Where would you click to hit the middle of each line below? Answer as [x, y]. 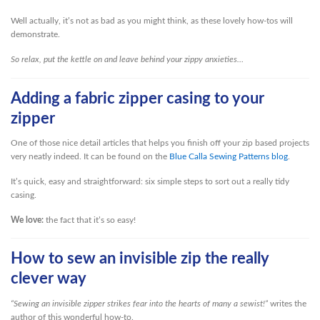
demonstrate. [35, 35]
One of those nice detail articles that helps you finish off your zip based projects [160, 143]
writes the [287, 303]
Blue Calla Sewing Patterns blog [229, 157]
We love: [27, 220]
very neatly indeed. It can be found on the [90, 157]
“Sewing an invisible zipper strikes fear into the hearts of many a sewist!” [139, 303]
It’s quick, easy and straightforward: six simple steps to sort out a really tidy [150, 181]
